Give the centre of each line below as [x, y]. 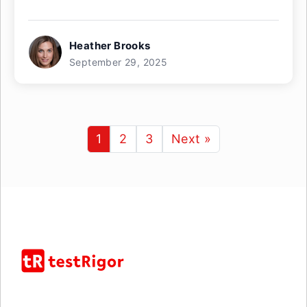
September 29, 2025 [119, 62]
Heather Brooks [110, 46]
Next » [192, 139]
